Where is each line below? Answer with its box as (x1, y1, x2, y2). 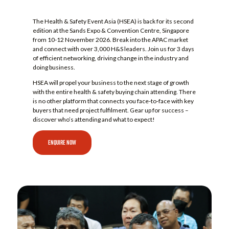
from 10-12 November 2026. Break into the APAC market (32, 35, 188, 43)
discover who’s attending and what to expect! (32, 115, 155, 123)
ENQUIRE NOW (48, 138, 76, 147)
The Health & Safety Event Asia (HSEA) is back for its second (32, 17, 194, 25)
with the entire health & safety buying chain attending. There (32, 87, 196, 96)
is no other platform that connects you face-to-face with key (32, 97, 194, 105)
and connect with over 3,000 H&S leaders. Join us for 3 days (32, 44, 194, 53)
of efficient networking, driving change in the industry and (32, 54, 189, 62)
